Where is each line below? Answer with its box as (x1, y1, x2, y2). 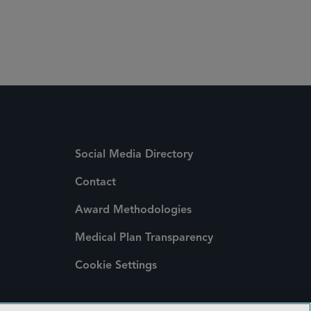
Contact (75, 177, 116, 188)
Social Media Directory (75, 149, 193, 160)
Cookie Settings (75, 260, 157, 271)
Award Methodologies (75, 205, 192, 216)
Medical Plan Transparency (75, 233, 213, 244)
